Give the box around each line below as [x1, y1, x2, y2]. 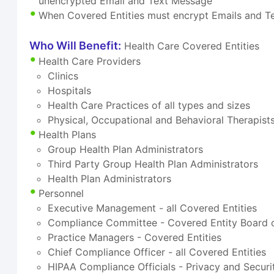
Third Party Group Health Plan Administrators [48, 158, 259, 171]
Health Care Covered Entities [121, 40, 260, 53]
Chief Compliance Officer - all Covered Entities [48, 246, 267, 259]
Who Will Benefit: [29, 39, 122, 53]
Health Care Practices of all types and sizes [48, 99, 251, 112]
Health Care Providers [39, 55, 141, 68]
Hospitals [48, 84, 92, 97]
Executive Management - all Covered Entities [48, 202, 257, 215]
